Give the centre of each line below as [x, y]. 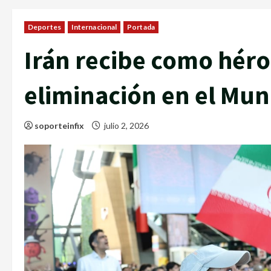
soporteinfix [59, 125]
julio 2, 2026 [126, 125]
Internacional [94, 27]
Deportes [44, 27]
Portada [141, 27]
